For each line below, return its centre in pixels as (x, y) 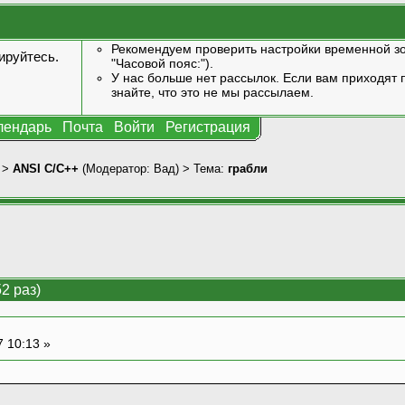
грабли (248, 168)
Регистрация (208, 127)
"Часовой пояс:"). (162, 63)
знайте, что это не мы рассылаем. (212, 92)
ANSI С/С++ (46, 168)
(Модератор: (116, 168)
